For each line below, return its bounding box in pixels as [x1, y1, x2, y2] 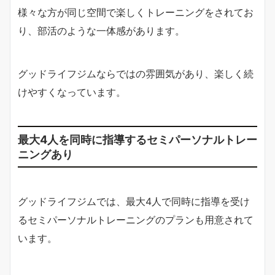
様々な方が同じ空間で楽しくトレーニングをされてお [18, 6, 254, 19]
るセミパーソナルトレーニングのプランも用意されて [18, 214, 254, 227]
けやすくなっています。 [18, 86, 126, 99]
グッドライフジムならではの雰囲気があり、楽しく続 [18, 68, 254, 80]
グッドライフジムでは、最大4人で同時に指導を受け [18, 195, 250, 208]
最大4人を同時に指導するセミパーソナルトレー [18, 133, 257, 147]
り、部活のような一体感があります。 [18, 25, 185, 37]
